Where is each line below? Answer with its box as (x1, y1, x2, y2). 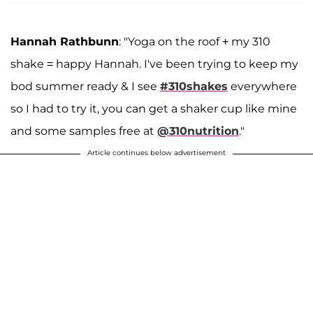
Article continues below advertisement (87, 147, 226, 157)
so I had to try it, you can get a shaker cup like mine (10, 101, 297, 115)
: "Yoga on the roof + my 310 (119, 34, 270, 48)
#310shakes (160, 79, 228, 93)
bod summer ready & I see (10, 79, 160, 93)
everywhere (228, 79, 297, 93)
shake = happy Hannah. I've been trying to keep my (10, 57, 298, 71)
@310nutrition (157, 124, 239, 138)
